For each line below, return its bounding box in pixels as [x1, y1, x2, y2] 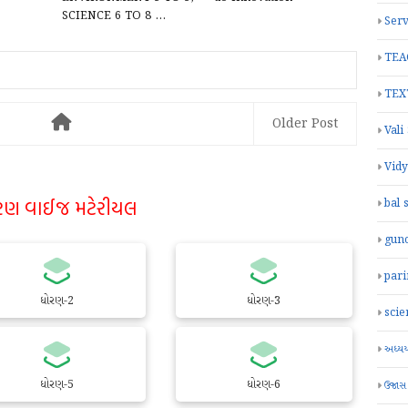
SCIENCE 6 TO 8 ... [62, 8, 166, 25]
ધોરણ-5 [40, 376, 75, 393]
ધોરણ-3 [247, 292, 281, 310]
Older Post [272, 115, 338, 133]
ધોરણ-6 [247, 376, 281, 393]
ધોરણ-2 [40, 292, 75, 310]
